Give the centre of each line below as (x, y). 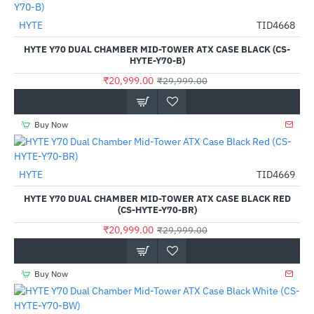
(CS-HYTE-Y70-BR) (157, 210)
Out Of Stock (39, 39)
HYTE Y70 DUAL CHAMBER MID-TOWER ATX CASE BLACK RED (157, 199)
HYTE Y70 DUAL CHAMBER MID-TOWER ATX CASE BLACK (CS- (157, 49)
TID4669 (276, 175)
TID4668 (276, 25)
